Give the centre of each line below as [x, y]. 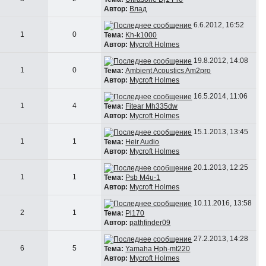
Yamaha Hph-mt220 [158, 248]
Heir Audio [142, 142]
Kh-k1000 [141, 35]
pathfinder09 [150, 222]
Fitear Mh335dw [152, 106]
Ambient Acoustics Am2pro [168, 70]
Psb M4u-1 [143, 177]
